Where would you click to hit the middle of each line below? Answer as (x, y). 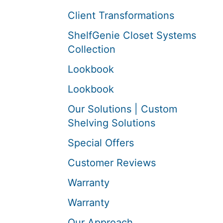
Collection (92, 49)
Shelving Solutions (111, 123)
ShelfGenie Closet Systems (132, 35)
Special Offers (101, 143)
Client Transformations (121, 15)
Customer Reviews (112, 163)
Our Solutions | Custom (122, 109)
